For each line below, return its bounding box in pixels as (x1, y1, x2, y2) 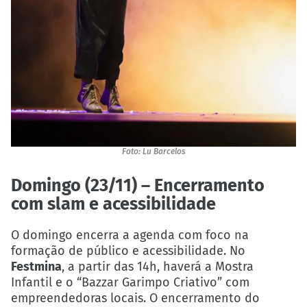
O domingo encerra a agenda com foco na (11, 228, 249, 243)
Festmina (11, 259, 62, 275)
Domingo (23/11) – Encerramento (11, 175, 265, 197)
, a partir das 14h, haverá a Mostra (62, 259, 254, 275)
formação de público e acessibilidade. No (11, 243, 245, 259)
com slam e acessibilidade (11, 193, 216, 215)
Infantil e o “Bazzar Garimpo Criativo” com (11, 275, 249, 291)
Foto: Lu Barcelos (121, 147, 186, 157)
